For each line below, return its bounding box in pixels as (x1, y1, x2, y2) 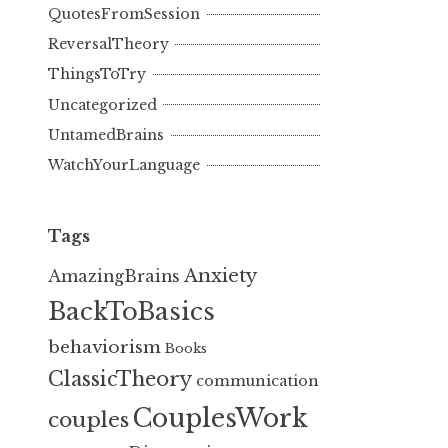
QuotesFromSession (48, 5, 200, 24)
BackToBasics (48, 296, 215, 326)
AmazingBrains (48, 266, 180, 286)
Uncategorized (48, 95, 157, 114)
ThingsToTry (48, 65, 146, 84)
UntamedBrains (48, 125, 164, 144)
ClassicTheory (48, 366, 192, 391)
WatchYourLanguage (48, 155, 200, 174)
